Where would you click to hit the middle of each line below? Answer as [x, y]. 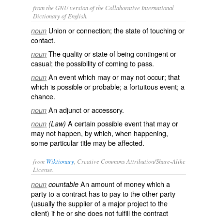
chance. [43, 96]
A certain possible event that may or [122, 123]
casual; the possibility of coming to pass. [93, 63]
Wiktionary [60, 161]
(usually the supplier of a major [79, 203]
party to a [46, 194]
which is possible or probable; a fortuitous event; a [108, 86]
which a [157, 184]
